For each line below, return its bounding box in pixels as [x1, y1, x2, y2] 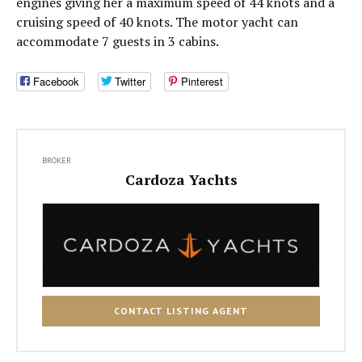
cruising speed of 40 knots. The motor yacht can [16, 13, 298, 31]
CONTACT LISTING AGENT [114, 304, 248, 317]
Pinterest [181, 74, 223, 90]
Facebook [33, 74, 79, 90]
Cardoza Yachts [124, 170, 238, 190]
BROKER [42, 155, 71, 166]
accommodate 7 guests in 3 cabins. [16, 32, 219, 50]
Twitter [115, 74, 145, 90]
